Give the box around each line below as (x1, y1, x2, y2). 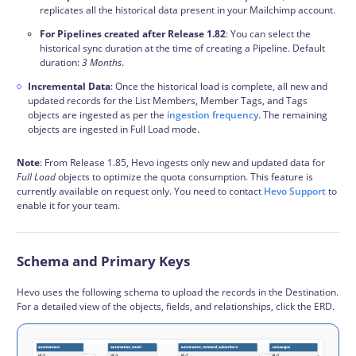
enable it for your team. (17, 198, 120, 212)
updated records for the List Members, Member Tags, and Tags (27, 93, 308, 107)
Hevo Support (264, 184, 326, 198)
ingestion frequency (166, 107, 258, 122)
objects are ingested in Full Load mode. (27, 122, 199, 136)
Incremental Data (27, 79, 110, 93)
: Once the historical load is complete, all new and (110, 79, 327, 93)
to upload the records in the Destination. (159, 284, 339, 299)
